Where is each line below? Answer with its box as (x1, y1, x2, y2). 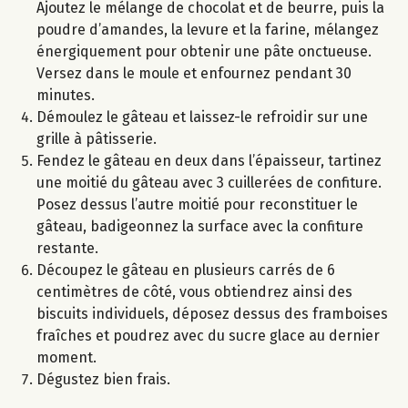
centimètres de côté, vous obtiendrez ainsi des (36, 283, 352, 301)
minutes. (36, 87, 95, 105)
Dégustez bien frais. (36, 371, 170, 389)
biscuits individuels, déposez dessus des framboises (36, 305, 388, 323)
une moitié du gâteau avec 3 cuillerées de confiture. (36, 174, 382, 192)
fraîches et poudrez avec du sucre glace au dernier (36, 327, 380, 345)
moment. (36, 349, 97, 367)
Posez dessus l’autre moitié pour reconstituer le (36, 196, 358, 214)
